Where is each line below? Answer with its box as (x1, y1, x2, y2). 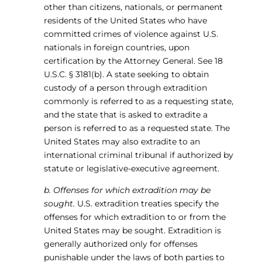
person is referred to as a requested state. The (43, 123, 230, 133)
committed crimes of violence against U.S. (43, 29, 218, 39)
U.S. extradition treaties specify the (74, 198, 219, 209)
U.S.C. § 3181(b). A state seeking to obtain (43, 69, 209, 80)
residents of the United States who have (43, 15, 207, 26)
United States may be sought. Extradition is (43, 225, 221, 236)
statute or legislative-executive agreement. (43, 163, 219, 174)
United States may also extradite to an (43, 136, 200, 147)
